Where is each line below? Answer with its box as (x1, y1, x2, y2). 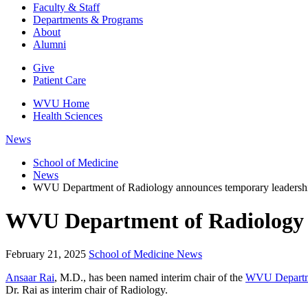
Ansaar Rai (5, 272, 54, 284)
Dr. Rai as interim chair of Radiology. (5, 284, 168, 296)
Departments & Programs (33, 13, 143, 25)
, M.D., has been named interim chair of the (54, 272, 245, 284)
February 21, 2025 (5, 248, 86, 261)
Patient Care (33, 74, 86, 86)
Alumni (33, 38, 66, 50)
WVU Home (33, 97, 89, 109)
